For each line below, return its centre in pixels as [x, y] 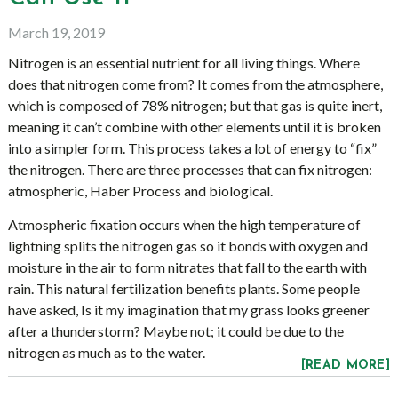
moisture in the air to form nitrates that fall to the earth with [187, 267]
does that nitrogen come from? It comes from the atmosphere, [195, 84]
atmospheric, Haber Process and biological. [140, 191]
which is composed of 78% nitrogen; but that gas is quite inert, [195, 105]
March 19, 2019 [56, 32]
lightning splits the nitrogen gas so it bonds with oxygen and [187, 246]
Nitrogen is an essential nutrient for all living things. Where [183, 63]
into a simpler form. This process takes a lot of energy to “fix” [192, 148]
